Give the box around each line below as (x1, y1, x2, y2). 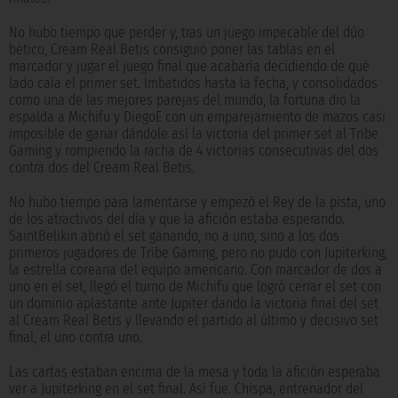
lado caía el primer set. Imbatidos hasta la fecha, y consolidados (9, 75, 378, 92)
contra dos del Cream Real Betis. (9, 159, 195, 177)
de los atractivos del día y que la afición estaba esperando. (9, 211, 345, 228)
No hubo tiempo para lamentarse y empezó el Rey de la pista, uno (9, 194, 386, 211)
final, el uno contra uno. (9, 329, 142, 346)
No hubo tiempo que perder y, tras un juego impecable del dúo (9, 24, 364, 42)
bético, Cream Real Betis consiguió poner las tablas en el (9, 41, 335, 59)
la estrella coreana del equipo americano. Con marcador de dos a (9, 261, 382, 279)
